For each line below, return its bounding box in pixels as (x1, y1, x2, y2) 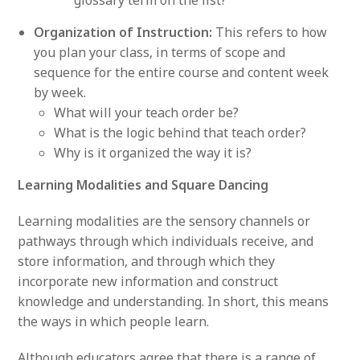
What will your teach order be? (54, 103, 239, 121)
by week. (34, 83, 87, 101)
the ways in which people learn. (18, 312, 210, 330)
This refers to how (212, 22, 328, 41)
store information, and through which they (18, 252, 276, 270)
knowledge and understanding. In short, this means (18, 292, 329, 310)
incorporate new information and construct (18, 272, 279, 290)
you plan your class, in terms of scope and (34, 43, 286, 61)
